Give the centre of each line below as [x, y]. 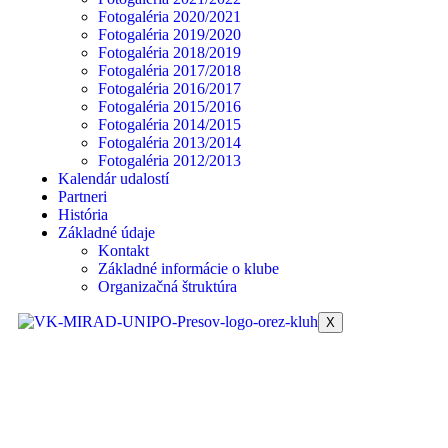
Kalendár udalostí [113, 178]
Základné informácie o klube [188, 268]
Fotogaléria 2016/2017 [169, 88]
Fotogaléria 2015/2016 [169, 106]
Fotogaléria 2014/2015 [169, 124]
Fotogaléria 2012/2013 [169, 160]
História [83, 214]
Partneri [82, 196]
